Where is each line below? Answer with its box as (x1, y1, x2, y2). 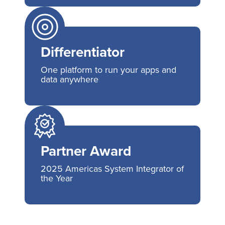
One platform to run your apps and (41, 63, 176, 76)
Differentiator (41, 42, 125, 62)
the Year (41, 172, 73, 184)
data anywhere (41, 73, 98, 85)
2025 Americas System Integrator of (41, 162, 184, 175)
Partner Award (41, 141, 131, 161)
